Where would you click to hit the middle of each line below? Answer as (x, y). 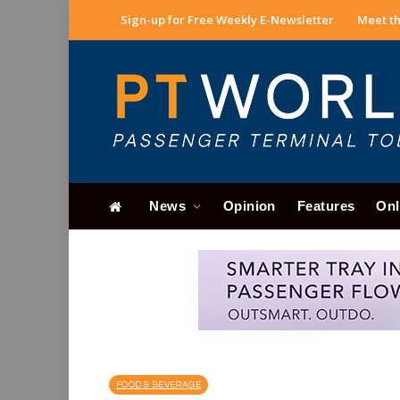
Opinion (249, 206)
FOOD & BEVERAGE (158, 385)
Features (326, 206)
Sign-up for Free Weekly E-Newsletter (227, 20)
